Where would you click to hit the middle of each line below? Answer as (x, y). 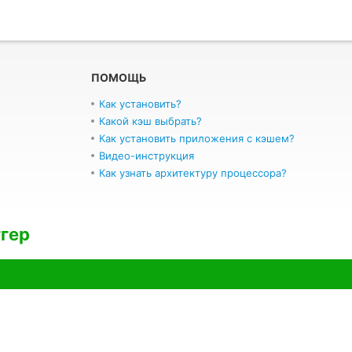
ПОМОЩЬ (119, 77)
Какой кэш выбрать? (150, 121)
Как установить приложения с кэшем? (197, 138)
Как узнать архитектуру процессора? (193, 173)
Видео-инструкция (147, 156)
